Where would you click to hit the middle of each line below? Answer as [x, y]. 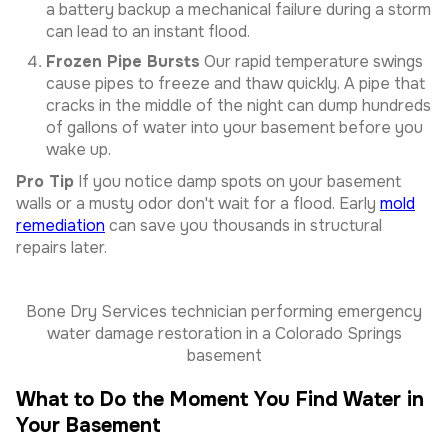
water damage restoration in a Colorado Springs [224, 333]
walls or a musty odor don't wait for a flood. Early [198, 203]
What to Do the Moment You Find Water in [220, 399]
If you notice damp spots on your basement [237, 181]
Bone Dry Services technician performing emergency [224, 311]
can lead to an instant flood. [148, 31]
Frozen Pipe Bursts [123, 61]
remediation [60, 225]
